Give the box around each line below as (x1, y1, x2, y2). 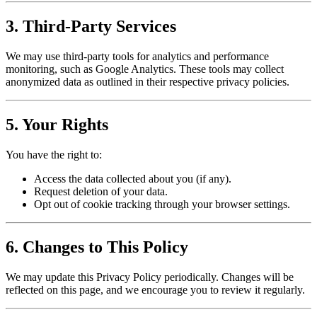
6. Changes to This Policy (6, 237, 188, 256)
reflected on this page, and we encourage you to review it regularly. (6, 283, 305, 296)
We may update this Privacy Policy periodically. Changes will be (6, 270, 294, 283)
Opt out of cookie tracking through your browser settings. (34, 197, 290, 210)
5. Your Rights (6, 115, 108, 134)
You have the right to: (6, 148, 102, 161)
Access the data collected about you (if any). (34, 172, 231, 185)
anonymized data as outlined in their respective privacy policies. (6, 76, 289, 88)
